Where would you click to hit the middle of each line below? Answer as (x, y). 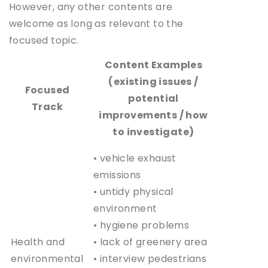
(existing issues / (153, 81)
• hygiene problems (141, 225)
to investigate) (153, 132)
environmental (47, 258)
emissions (117, 175)
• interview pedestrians (150, 258)
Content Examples (153, 65)
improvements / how (153, 115)
